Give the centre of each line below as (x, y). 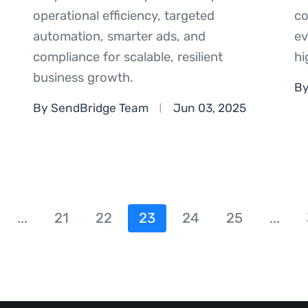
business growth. (83, 78)
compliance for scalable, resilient (128, 57)
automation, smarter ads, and (119, 37)
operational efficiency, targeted (123, 16)
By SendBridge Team (90, 108)
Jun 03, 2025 (209, 108)
